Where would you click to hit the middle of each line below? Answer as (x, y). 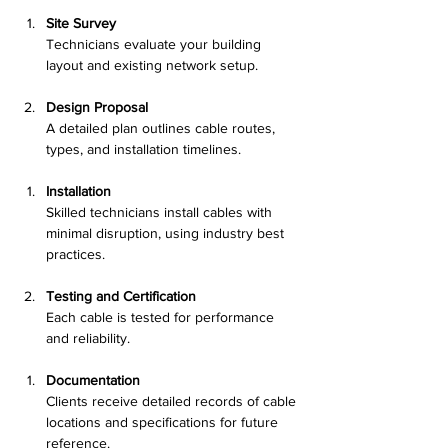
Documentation (93, 379)
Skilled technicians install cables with (161, 211)
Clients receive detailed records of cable (173, 400)
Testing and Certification (121, 295)
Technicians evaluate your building (155, 43)
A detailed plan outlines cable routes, (162, 127)
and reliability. (88, 337)
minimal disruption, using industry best (167, 232)
